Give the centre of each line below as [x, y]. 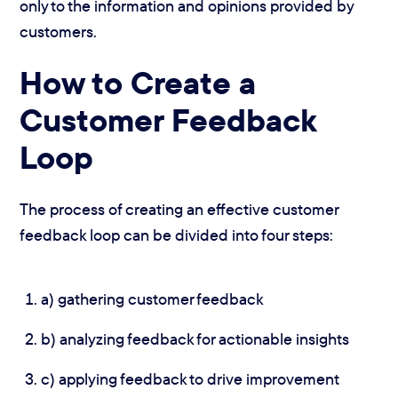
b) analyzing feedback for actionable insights [195, 338]
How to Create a [138, 83]
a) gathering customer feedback [153, 298]
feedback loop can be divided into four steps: [177, 235]
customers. [59, 31]
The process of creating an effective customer [179, 209]
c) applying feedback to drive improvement [191, 378]
